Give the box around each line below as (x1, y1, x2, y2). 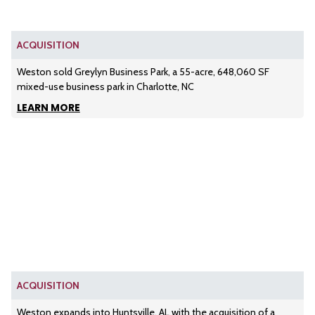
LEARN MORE (16, 101, 80, 115)
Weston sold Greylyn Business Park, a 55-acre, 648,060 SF (16, 65, 269, 79)
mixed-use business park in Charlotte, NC (16, 80, 194, 94)
